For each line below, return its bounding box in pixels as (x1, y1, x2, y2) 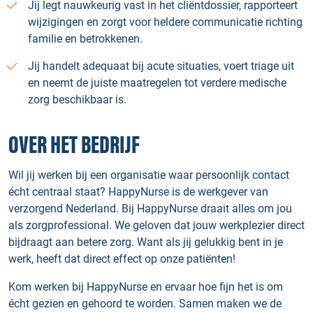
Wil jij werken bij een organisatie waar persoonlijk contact (8, 168, 289, 182)
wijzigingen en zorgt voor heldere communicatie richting (28, 15, 303, 29)
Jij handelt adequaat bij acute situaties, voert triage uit (28, 59, 294, 73)
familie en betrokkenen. (28, 32, 143, 45)
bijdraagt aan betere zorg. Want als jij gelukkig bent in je (8, 235, 283, 249)
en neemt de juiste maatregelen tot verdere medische (28, 76, 286, 89)
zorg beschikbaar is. (28, 93, 126, 106)
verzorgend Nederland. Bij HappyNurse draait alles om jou (8, 202, 292, 215)
